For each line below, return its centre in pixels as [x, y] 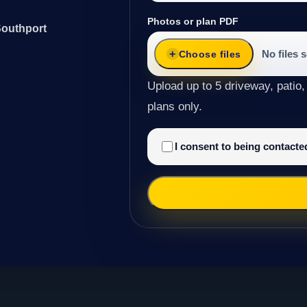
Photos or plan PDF [193, 22]
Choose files [210, 54]
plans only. [175, 106]
